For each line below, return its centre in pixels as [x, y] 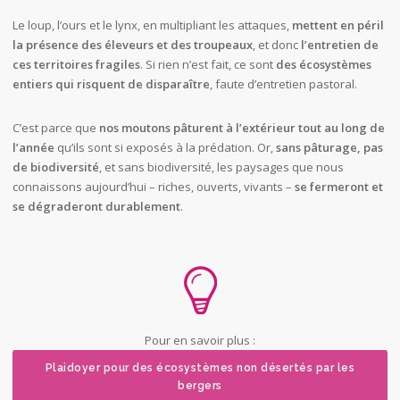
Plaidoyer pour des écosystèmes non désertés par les [200, 368]
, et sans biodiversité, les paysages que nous [221, 167]
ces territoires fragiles [76, 65]
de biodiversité [55, 167]
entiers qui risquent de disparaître [111, 84]
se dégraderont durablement [96, 207]
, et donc [276, 45]
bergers [200, 386]
